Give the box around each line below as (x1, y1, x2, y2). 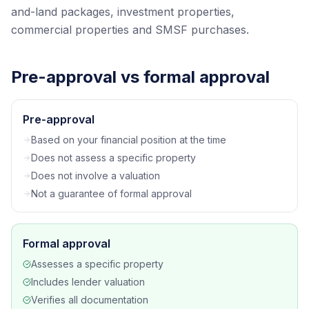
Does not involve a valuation (31, 170, 160, 181)
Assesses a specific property (31, 258, 163, 270)
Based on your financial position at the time (31, 134, 226, 146)
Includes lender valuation (31, 276, 145, 288)
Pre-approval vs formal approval (11, 67, 270, 87)
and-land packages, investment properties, (11, 5, 235, 19)
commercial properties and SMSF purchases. (11, 23, 249, 37)
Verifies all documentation (31, 294, 148, 306)
